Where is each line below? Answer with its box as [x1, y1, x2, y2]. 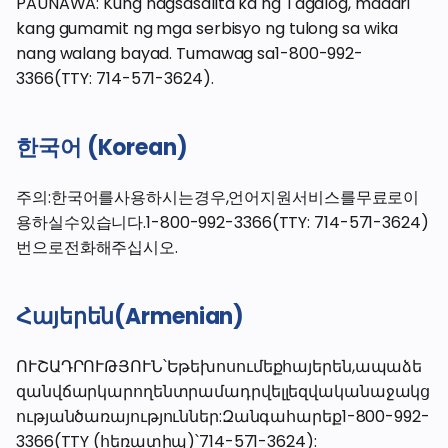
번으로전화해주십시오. [16, 236, 178, 259]
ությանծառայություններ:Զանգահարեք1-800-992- [16, 405, 430, 428]
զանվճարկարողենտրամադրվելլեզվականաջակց [16, 380, 431, 403]
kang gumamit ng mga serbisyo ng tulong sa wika [16, 17, 399, 40]
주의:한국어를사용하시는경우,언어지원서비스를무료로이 [16, 186, 420, 209]
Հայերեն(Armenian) [16, 301, 245, 332]
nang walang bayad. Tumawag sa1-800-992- [16, 42, 364, 65]
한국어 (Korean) [16, 132, 188, 163]
